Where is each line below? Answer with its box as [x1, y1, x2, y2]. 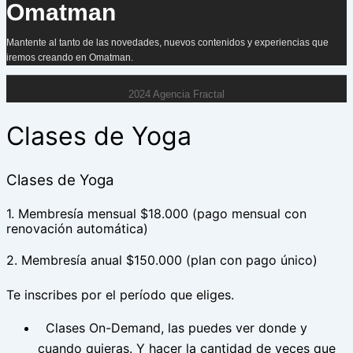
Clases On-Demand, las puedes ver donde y [46, 320, 307, 336]
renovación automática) [6, 220, 148, 236]
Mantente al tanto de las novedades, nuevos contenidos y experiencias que [6, 36, 329, 48]
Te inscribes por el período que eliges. [6, 287, 234, 303]
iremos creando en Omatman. [6, 51, 133, 63]
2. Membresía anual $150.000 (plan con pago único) [6, 252, 318, 269]
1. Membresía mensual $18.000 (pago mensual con [6, 205, 307, 221]
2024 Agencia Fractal [128, 87, 225, 100]
